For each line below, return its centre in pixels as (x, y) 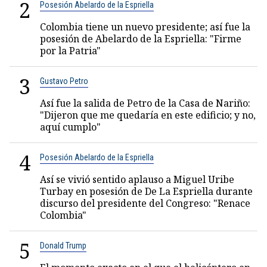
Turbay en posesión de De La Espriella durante (146, 191)
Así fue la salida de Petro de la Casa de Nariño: (145, 103)
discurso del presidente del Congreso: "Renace (145, 203)
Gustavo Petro (64, 81)
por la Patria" (70, 51)
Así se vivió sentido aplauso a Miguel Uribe (137, 179)
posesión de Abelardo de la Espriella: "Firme (141, 39)
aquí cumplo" (70, 127)
